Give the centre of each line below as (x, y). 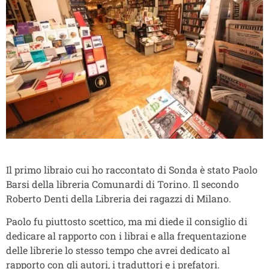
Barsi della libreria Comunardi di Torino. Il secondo (122, 184)
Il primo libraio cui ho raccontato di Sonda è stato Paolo (132, 170)
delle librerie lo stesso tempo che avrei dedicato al (118, 250)
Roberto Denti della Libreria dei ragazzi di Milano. (119, 198)
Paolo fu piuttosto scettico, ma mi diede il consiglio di (127, 222)
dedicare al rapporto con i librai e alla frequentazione (126, 236)
